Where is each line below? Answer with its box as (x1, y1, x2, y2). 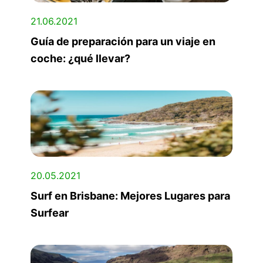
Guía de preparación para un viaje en (31, 35, 215, 48)
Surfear (31, 207, 69, 220)
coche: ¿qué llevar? (31, 52, 130, 65)
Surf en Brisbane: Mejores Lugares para (31, 190, 230, 203)
